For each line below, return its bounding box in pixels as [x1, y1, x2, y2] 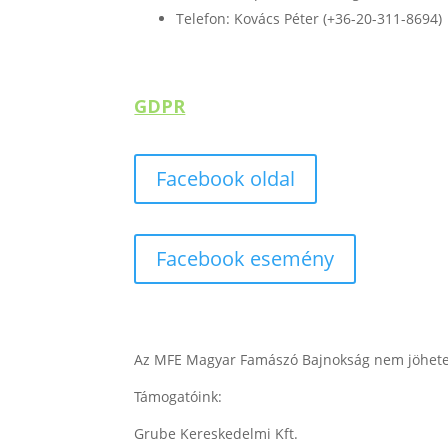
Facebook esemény [156, 245, 335, 273]
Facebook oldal [156, 165, 296, 193]
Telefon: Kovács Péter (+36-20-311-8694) [176, 8, 443, 28]
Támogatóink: [134, 387, 223, 407]
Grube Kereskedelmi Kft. [134, 424, 299, 444]
